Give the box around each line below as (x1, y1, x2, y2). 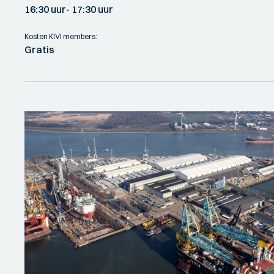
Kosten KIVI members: (24, 32, 97, 41)
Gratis (24, 43, 54, 56)
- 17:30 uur (66, 3, 113, 15)
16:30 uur (24, 3, 66, 15)
